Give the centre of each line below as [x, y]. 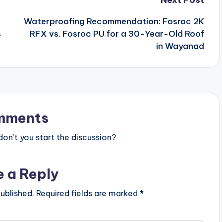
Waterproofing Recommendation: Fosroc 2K [114, 21]
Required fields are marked [88, 193]
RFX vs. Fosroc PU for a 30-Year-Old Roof [117, 33]
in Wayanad [180, 46]
